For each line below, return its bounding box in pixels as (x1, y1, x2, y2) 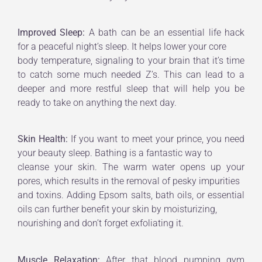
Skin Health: (18, 133, 68, 145)
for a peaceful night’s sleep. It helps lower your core (18, 41, 226, 53)
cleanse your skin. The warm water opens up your (18, 161, 244, 173)
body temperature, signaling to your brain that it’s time (18, 55, 244, 67)
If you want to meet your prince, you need (68, 133, 245, 145)
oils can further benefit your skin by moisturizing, (18, 204, 217, 215)
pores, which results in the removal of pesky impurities (18, 175, 240, 187)
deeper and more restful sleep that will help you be (18, 83, 244, 95)
